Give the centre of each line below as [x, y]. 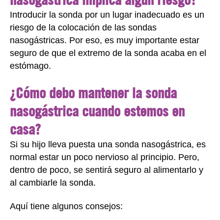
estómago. [30, 66]
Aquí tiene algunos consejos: [66, 206]
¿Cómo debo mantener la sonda [93, 92]
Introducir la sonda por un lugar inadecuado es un [107, 15]
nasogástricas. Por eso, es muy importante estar [105, 40]
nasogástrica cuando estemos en [97, 110]
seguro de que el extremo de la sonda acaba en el [108, 53]
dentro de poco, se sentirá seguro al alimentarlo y [107, 170]
